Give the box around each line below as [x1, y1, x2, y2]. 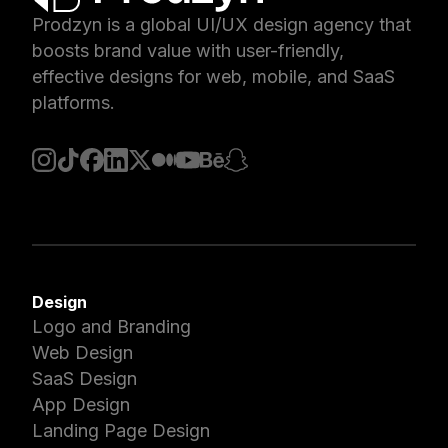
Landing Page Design [32, 420, 210, 442]
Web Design [32, 342, 133, 364]
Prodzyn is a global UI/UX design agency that [32, 14, 411, 36]
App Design [32, 394, 130, 416]
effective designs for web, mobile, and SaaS [32, 66, 395, 88]
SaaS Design [32, 368, 137, 390]
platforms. [32, 92, 115, 114]
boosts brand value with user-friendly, [32, 40, 344, 62]
